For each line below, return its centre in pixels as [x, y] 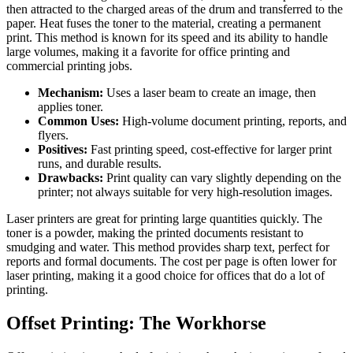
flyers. [53, 135]
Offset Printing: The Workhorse [136, 323]
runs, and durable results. [100, 163]
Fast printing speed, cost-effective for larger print [210, 149]
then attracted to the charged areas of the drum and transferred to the [175, 9]
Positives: [63, 149]
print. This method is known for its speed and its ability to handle [167, 37]
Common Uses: [78, 121]
